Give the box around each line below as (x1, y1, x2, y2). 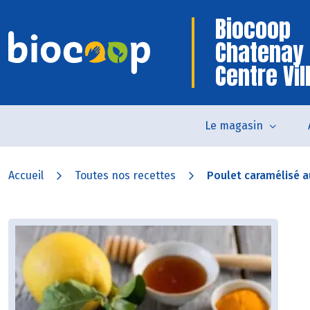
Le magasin (205, 119, 263, 132)
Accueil (8, 169, 44, 182)
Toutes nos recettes (75, 169, 176, 182)
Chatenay (215, 35, 304, 70)
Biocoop (215, 11, 291, 46)
